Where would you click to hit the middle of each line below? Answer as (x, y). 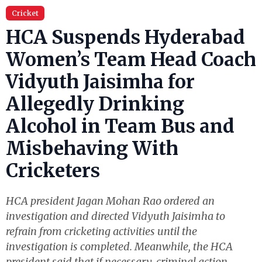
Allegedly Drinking (95, 104)
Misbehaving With (92, 149)
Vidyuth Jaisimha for (100, 82)
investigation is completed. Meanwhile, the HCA (119, 247)
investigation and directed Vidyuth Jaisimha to (116, 216)
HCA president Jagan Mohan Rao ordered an (110, 201)
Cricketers (53, 171)
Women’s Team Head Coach (131, 60)
